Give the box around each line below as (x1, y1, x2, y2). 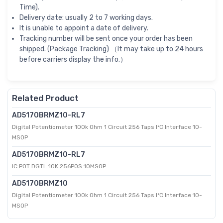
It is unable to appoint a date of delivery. (19, 24, 148, 33)
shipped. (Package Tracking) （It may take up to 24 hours (19, 45, 203, 54)
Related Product (12, 93, 79, 104)
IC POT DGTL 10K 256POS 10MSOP (12, 163, 106, 170)
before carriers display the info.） (19, 55, 127, 64)
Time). (19, 3, 39, 12)
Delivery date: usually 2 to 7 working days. (19, 13, 153, 22)
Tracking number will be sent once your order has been (19, 34, 193, 43)
